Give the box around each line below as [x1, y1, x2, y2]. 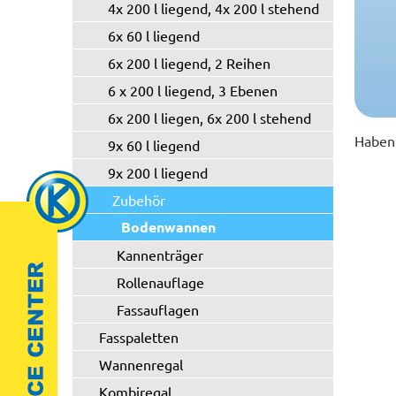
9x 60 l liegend [108, 136, 200, 154]
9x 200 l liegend [108, 164, 208, 181]
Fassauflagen [117, 301, 199, 318]
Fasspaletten [99, 328, 179, 346]
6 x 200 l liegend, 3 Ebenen [108, 81, 278, 99]
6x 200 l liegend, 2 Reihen [108, 54, 270, 72]
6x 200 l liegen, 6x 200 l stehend [108, 109, 311, 126]
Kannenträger [117, 246, 203, 263]
